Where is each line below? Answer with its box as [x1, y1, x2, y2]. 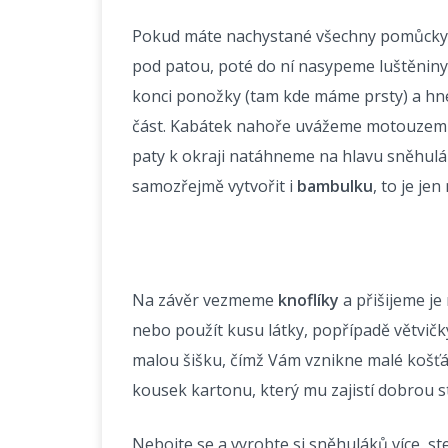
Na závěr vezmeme [132, 289, 278, 312]
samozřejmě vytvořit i [132, 175, 297, 198]
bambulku [297, 175, 373, 198]
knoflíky [278, 289, 339, 312]
